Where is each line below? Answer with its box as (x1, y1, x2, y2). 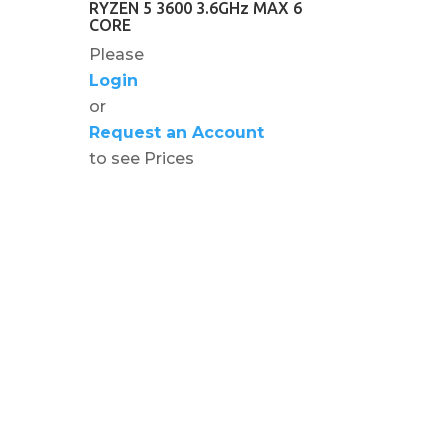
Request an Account (89, 122, 265, 142)
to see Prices (89, 148, 195, 168)
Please (89, 44, 145, 64)
